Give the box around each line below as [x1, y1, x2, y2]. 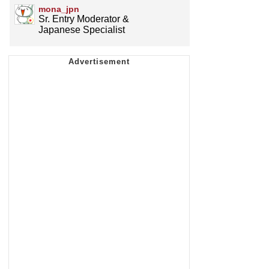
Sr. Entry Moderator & [38, 14, 129, 25]
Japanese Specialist [38, 25, 125, 35]
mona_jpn [38, 4, 79, 14]
